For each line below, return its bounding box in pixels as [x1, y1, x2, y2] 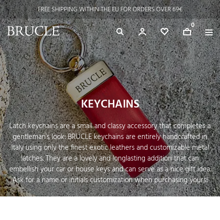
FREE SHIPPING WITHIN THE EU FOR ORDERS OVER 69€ [37, 4, 183, 15]
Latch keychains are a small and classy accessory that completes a [9, 120, 211, 132]
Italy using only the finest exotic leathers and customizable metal [11, 141, 209, 154]
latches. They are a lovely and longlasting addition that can [21, 152, 199, 165]
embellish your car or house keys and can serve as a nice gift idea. [9, 163, 211, 175]
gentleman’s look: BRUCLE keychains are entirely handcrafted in [13, 131, 207, 143]
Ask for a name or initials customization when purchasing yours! [12, 174, 208, 186]
